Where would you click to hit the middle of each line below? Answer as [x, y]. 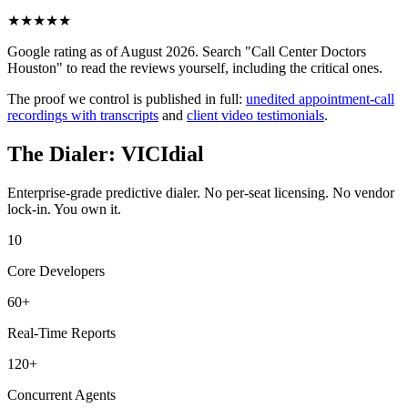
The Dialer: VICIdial [106, 154]
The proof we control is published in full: [127, 99]
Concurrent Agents [61, 395]
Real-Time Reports [61, 333]
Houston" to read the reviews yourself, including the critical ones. [195, 68]
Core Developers [56, 271]
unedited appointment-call [320, 99]
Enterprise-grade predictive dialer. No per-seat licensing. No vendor [201, 193]
